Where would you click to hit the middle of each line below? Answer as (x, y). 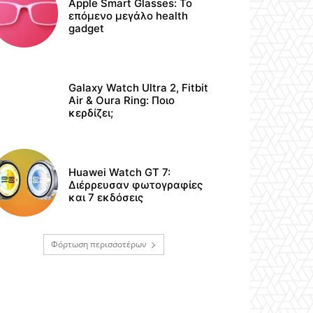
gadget (87, 28)
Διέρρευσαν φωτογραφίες (136, 185)
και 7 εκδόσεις (106, 198)
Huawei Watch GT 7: (120, 173)
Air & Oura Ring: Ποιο (122, 101)
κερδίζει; (91, 113)
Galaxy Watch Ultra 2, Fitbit (139, 88)
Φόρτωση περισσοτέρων (99, 244)
